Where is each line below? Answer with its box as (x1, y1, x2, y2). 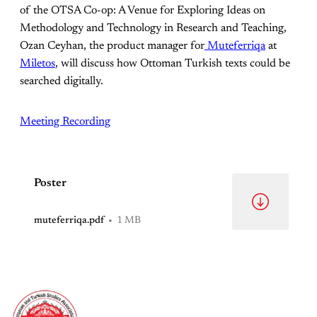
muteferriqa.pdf (34, 215, 104, 226)
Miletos (20, 57, 55, 69)
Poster (34, 177, 67, 189)
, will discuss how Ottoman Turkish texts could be (55, 57, 290, 69)
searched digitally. (20, 75, 103, 87)
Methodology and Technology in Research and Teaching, (20, 22, 287, 34)
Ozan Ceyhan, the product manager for (20, 40, 204, 52)
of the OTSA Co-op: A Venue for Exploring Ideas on (20, 4, 265, 16)
